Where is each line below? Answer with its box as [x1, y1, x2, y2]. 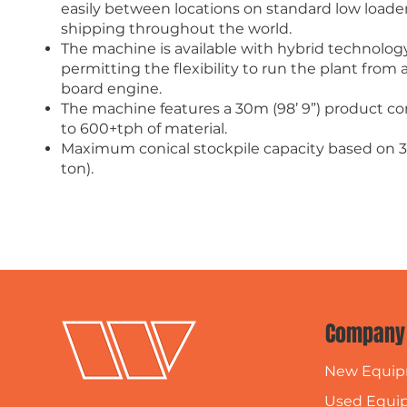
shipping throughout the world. [61, 19, 293, 37]
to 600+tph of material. [61, 119, 228, 137]
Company [324, 317, 405, 350]
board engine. [61, 79, 163, 97]
